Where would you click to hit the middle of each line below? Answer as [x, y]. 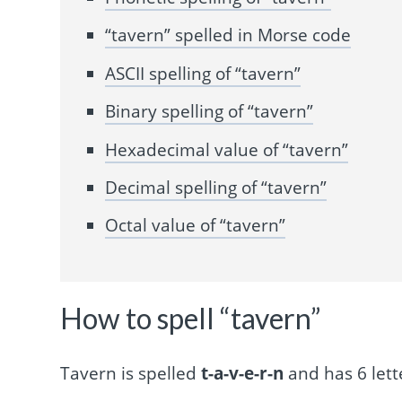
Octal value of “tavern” [196, 226]
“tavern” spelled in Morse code [228, 35]
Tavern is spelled [131, 374]
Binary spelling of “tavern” [210, 112]
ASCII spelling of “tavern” [203, 73]
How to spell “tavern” [191, 318]
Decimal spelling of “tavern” [216, 187]
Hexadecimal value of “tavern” [227, 149]
